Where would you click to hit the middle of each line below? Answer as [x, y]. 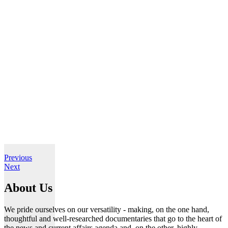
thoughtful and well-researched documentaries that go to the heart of [113, 219]
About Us [28, 188]
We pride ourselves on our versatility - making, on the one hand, [107, 210]
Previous [18, 157]
